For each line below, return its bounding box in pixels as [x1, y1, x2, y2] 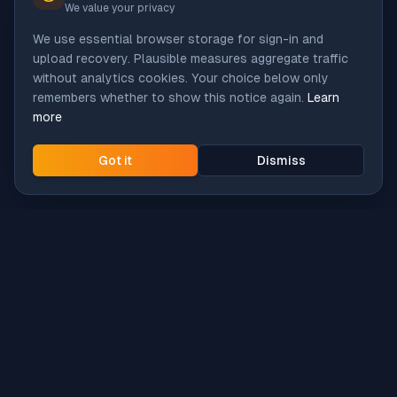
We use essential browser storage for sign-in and [33, 32, 323, 46]
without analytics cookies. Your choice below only [33, 71, 329, 85]
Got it [98, 153, 132, 167]
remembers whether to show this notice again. [33, 90, 304, 105]
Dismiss [256, 153, 306, 167]
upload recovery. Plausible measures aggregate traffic [33, 51, 348, 66]
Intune [64, 322, 129, 346]
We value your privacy [65, 2, 175, 14]
